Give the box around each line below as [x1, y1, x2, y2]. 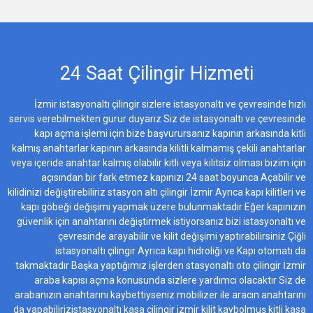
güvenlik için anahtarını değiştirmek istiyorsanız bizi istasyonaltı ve [17, 215, 306, 227]
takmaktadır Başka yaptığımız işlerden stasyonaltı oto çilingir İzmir [15, 259, 306, 271]
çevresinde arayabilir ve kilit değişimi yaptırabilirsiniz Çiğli [58, 230, 306, 242]
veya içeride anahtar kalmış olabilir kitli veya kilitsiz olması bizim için [11, 156, 306, 168]
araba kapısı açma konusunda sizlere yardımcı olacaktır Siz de [34, 274, 306, 286]
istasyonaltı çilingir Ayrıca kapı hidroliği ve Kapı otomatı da [55, 245, 306, 256]
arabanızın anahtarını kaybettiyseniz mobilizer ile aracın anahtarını [15, 289, 306, 300]
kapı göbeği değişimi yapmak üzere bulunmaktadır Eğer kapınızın [21, 201, 306, 212]
